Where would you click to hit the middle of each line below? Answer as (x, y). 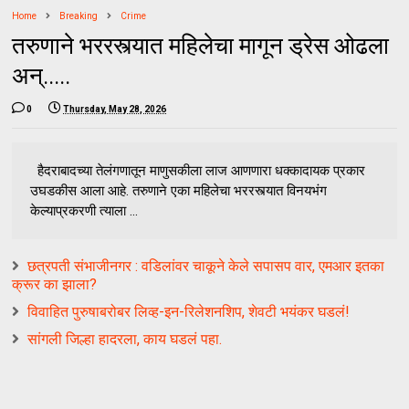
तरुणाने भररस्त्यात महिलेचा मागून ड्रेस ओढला (201, 45)
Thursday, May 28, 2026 (115, 109)
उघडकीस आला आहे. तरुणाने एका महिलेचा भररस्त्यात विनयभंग (179, 190)
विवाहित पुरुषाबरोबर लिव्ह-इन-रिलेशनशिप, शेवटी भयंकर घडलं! (189, 311)
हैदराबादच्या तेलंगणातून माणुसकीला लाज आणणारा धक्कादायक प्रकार (198, 170)
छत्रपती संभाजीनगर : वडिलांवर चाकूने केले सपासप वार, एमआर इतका (206, 266)
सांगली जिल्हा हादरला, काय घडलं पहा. (125, 339)
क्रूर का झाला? (55, 284)
